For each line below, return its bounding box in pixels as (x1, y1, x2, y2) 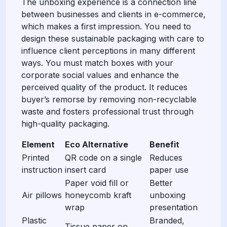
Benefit (149, 139, 179, 149)
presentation (149, 202, 198, 212)
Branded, (149, 215, 184, 225)
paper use (149, 164, 188, 175)
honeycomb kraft (65, 190, 131, 200)
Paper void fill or (65, 177, 129, 188)
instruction (22, 164, 62, 175)
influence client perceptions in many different (21, 45, 195, 56)
